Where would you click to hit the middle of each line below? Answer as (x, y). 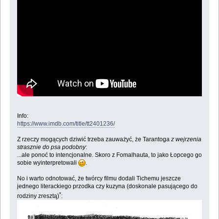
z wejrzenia (186, 140)
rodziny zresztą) (38, 196)
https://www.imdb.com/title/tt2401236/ (66, 124)
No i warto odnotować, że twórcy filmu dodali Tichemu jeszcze (99, 179)
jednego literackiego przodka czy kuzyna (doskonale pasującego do (107, 186)
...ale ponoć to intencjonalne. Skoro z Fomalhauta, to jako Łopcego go (109, 155)
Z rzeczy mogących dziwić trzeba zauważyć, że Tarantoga (94, 140)
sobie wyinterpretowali (47, 163)
